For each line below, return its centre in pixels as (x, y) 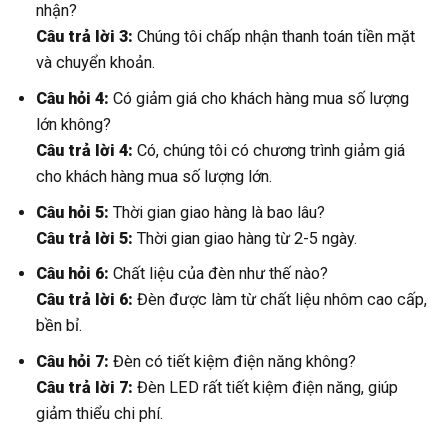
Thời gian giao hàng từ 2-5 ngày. (245, 238)
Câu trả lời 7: (85, 388)
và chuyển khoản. (96, 62)
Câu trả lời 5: (85, 238)
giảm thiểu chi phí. (100, 414)
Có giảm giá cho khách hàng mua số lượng (259, 98)
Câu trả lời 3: (85, 36)
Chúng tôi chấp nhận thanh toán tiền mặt (274, 36)
